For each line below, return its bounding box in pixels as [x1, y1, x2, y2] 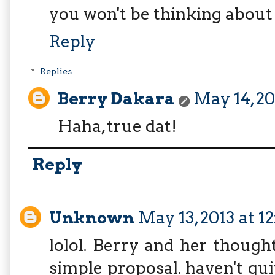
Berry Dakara [58, 88, 175, 109]
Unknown [49, 207, 134, 228]
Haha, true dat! [58, 116, 177, 137]
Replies [40, 66, 72, 77]
